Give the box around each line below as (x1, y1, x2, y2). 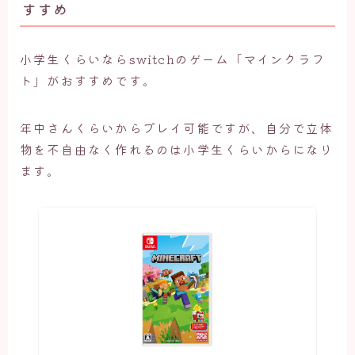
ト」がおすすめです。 (20, 71, 156, 90)
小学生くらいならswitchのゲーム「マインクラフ (20, 50, 325, 68)
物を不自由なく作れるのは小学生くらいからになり (20, 140, 334, 158)
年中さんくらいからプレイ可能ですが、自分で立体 (20, 119, 334, 137)
